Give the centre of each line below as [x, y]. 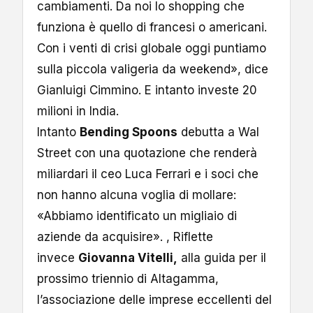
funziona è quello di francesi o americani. [152, 27]
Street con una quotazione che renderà [147, 153]
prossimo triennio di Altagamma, [128, 278]
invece [58, 257]
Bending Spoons [129, 132]
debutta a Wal [218, 132]
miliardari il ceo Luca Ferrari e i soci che [148, 174]
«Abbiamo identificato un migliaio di [137, 216]
